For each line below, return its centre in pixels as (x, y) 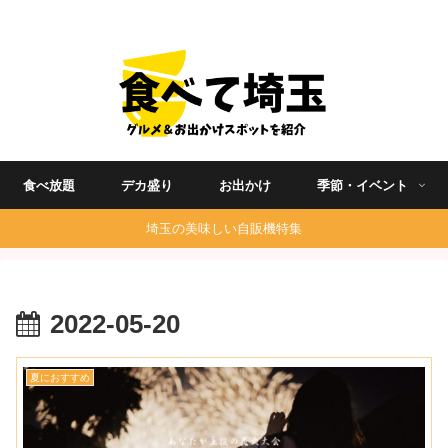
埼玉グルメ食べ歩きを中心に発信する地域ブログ (224, 17)
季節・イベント (363, 185)
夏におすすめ (59, 378)
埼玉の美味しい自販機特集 (224, 228)
